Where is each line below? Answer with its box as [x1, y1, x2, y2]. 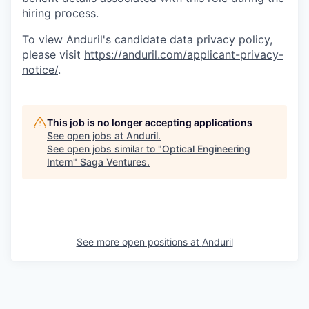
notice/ [22, 63, 58, 77]
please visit [22, 48, 84, 61]
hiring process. [22, 6, 99, 20]
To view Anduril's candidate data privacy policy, [22, 32, 272, 46]
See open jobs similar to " [47, 143, 162, 154]
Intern [47, 156, 73, 168]
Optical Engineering [162, 143, 250, 154]
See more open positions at [76, 236, 202, 248]
